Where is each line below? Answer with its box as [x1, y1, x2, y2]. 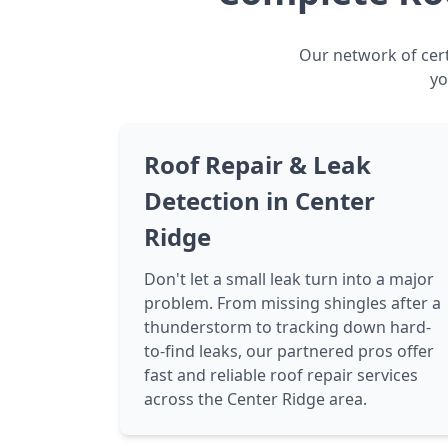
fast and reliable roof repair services [144, 364, 418, 386]
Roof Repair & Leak [144, 148, 371, 181]
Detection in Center [144, 184, 375, 217]
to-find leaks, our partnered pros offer [144, 340, 434, 362]
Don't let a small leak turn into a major [144, 268, 434, 290]
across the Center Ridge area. [144, 388, 367, 410]
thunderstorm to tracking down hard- [144, 316, 431, 338]
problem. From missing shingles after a [144, 292, 441, 314]
